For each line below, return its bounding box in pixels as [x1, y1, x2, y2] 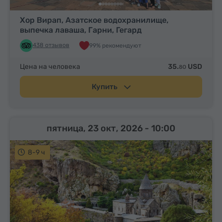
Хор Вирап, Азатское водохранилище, [20, 15, 168, 25]
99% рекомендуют [89, 42, 141, 49]
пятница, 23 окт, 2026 [47, 123, 145, 134]
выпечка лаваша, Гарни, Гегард [20, 25, 142, 35]
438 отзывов [33, 42, 69, 49]
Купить [91, 82, 119, 92]
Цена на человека [20, 62, 80, 71]
